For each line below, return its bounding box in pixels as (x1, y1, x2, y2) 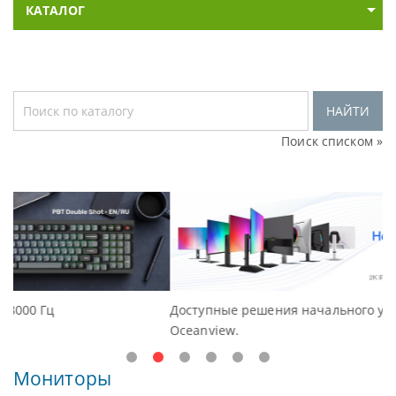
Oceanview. (27, 322, 97, 339)
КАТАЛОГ (26, 2, 85, 19)
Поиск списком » (281, 133, 383, 149)
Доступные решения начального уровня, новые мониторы (27, 301, 393, 319)
